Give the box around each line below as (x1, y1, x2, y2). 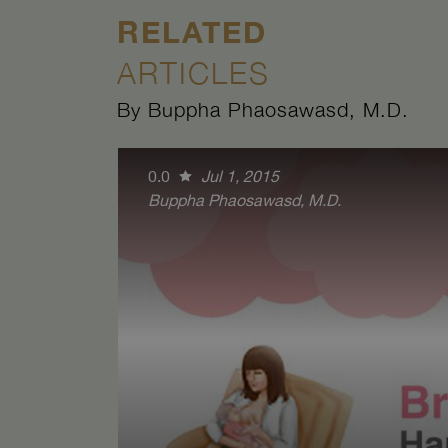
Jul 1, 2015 (201, 167, 279, 185)
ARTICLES (117, 55, 270, 90)
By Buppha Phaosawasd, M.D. (117, 98, 409, 121)
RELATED (117, 14, 267, 50)
